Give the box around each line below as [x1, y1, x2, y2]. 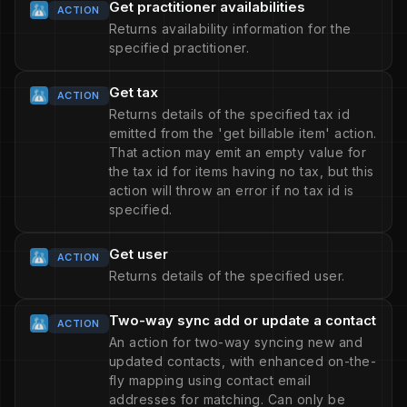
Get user [108, 245, 168, 263]
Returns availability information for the [108, 21, 352, 36]
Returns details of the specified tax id [108, 106, 351, 122]
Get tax [108, 84, 158, 101]
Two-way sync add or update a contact [108, 312, 376, 329]
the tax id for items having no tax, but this [108, 164, 374, 179]
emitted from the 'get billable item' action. [108, 125, 377, 141]
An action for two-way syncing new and [108, 334, 363, 350]
